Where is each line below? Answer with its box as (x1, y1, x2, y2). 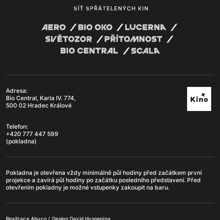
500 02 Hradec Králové (6, 102, 72, 110)
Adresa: (6, 87, 27, 95)
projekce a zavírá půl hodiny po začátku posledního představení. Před (6, 176, 201, 184)
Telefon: (6, 123, 28, 131)
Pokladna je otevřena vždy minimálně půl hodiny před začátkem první (6, 169, 202, 177)
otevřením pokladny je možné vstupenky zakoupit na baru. (6, 184, 169, 192)
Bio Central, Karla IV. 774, (6, 94, 76, 102)
